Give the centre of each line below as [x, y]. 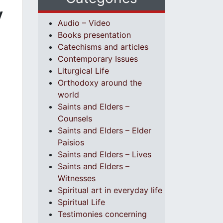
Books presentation [94, 35]
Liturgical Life [83, 71]
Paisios [71, 142]
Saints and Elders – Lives [105, 154]
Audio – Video [84, 23]
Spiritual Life [81, 202]
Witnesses [77, 178]
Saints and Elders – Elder [105, 130]
